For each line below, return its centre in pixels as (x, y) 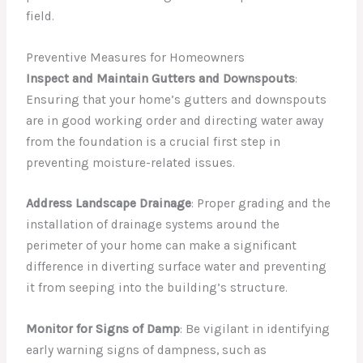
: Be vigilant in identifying (255, 329)
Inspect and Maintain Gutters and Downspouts (161, 78)
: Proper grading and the (261, 204)
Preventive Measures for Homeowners (136, 57)
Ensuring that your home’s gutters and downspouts (177, 99)
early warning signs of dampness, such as (147, 350)
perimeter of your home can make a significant (162, 246)
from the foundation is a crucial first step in (154, 141)
